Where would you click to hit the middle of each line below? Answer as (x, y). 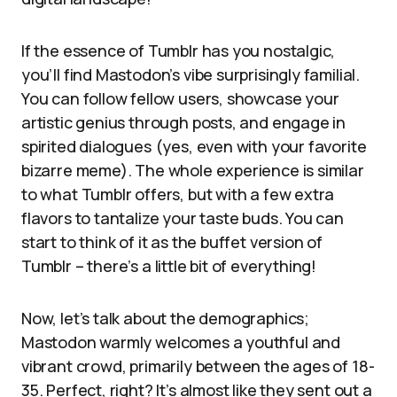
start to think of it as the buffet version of (172, 242)
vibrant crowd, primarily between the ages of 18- (198, 366)
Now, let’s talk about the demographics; (165, 318)
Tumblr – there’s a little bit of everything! (169, 266)
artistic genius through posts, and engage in (184, 122)
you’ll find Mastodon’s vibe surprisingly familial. (191, 74)
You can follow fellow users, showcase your (180, 98)
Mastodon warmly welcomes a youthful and (181, 342)
